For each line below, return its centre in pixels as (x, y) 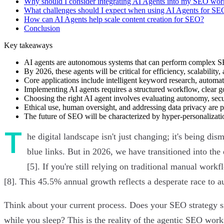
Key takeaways (28, 45)
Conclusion (42, 28)
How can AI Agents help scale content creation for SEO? (114, 19)
